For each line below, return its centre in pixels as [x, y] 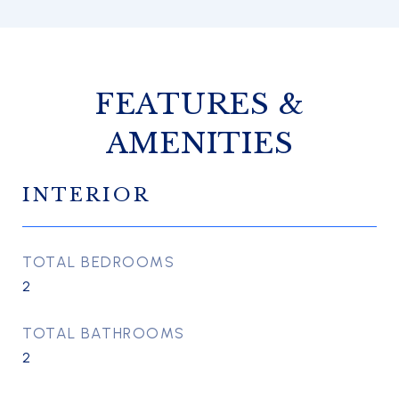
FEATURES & [199, 104]
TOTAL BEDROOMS [98, 262]
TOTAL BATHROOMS [104, 333]
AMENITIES [199, 143]
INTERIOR [86, 195]
